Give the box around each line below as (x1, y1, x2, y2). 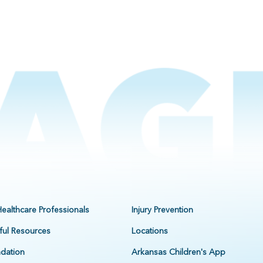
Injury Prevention (131, 204, 193, 215)
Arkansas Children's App (131, 247, 225, 258)
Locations (131, 225, 168, 237)
